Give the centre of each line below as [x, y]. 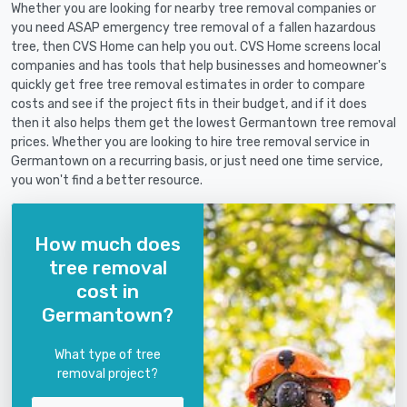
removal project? [108, 373]
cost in [108, 291]
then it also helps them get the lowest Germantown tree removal [203, 124]
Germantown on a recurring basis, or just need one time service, [197, 162]
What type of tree [108, 354]
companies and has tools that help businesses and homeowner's [199, 66]
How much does [108, 243]
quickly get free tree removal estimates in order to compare [188, 85]
